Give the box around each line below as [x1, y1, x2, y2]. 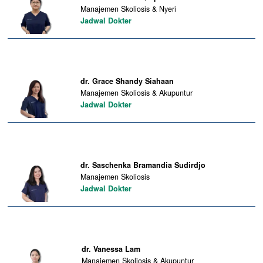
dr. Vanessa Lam [81, 243, 140, 254]
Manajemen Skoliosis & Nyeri [80, 3, 176, 14]
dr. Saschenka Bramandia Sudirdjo [80, 159, 205, 170]
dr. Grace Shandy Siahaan [80, 75, 174, 86]
